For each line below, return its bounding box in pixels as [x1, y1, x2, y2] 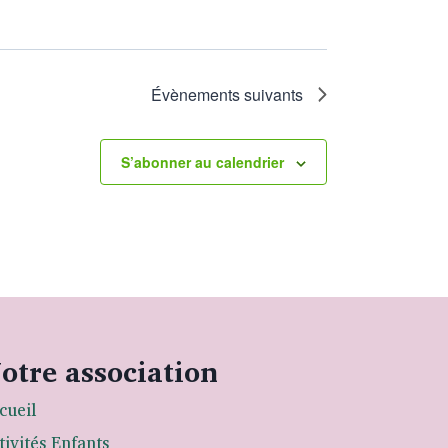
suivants [239, 83, 303, 107]
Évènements [150, 83, 240, 107]
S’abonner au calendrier [120, 152, 284, 173]
